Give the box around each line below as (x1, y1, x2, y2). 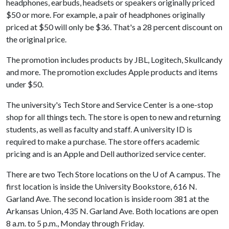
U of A (152, 169, 175, 179)
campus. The (175, 169, 220, 179)
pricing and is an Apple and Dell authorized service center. (6, 149, 205, 158)
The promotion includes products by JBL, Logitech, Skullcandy (6, 55, 222, 64)
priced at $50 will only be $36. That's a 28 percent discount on (6, 22, 222, 32)
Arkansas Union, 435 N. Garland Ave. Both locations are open (6, 206, 218, 216)
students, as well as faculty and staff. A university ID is (6, 124, 192, 134)
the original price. (6, 34, 66, 44)
